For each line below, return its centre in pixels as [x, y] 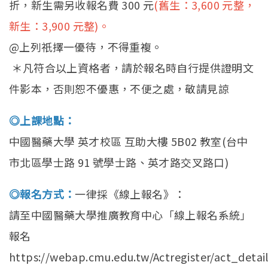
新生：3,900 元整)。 [60, 26]
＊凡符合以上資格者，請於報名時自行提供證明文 [132, 68]
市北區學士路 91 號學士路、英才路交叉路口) [119, 162]
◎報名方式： [42, 194]
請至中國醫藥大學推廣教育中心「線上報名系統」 [130, 215]
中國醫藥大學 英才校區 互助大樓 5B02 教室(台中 [129, 141]
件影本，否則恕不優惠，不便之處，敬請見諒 [119, 89]
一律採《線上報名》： [130, 194]
